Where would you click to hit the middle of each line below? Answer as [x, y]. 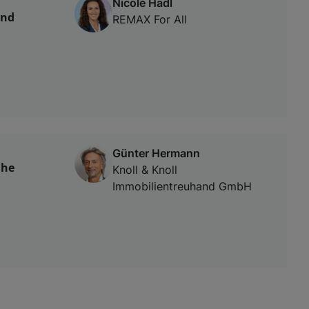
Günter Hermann [156, 153]
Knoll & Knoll [145, 169]
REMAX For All [150, 19]
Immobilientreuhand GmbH [182, 186]
